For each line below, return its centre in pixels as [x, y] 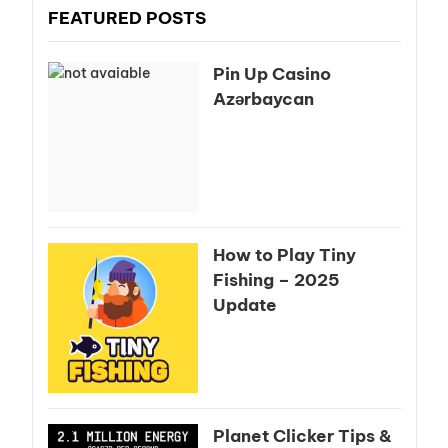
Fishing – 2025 [276, 280]
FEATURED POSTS [126, 18]
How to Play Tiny [284, 255]
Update [244, 305]
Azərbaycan [263, 99]
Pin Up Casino [271, 74]
